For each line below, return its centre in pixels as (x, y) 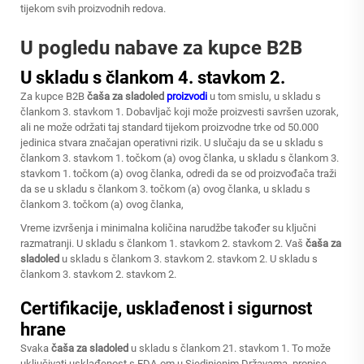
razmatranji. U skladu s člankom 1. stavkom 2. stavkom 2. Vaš (163, 243)
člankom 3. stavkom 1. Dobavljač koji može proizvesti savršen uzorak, (180, 112)
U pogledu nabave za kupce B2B (161, 48)
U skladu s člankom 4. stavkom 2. (153, 78)
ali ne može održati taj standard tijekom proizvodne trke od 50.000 (169, 127)
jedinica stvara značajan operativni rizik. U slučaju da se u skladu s (172, 143)
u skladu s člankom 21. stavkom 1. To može (231, 348)
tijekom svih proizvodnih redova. (93, 9)
